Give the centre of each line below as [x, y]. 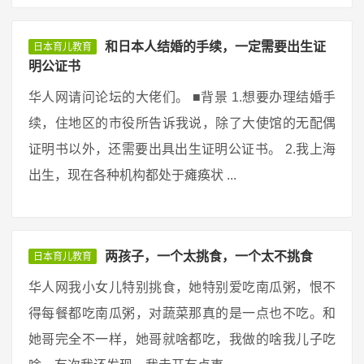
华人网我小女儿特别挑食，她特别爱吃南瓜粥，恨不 [182, 287]
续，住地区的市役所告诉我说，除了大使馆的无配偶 [182, 123]
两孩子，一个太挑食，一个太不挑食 [209, 256]
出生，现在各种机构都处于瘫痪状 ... [132, 175]
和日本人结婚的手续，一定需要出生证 [215, 47]
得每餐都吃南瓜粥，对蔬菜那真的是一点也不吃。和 [182, 313]
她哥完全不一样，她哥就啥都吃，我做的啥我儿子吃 [182, 339]
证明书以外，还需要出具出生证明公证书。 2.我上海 [182, 149]
